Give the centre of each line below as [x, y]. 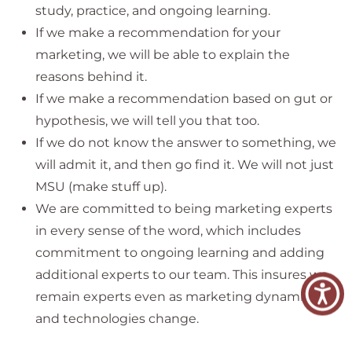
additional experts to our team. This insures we [182, 274]
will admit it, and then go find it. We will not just [185, 164]
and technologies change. [117, 318]
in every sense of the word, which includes [168, 230]
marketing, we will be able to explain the [163, 54]
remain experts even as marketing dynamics [176, 296]
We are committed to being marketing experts [184, 208]
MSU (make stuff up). [101, 186]
